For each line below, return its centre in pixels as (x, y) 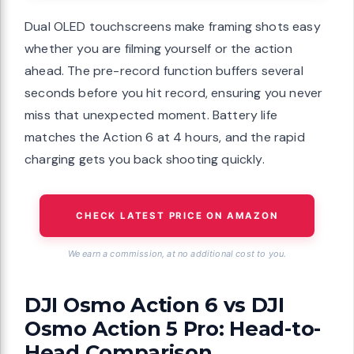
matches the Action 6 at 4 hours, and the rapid (165, 137)
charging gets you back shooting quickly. (145, 160)
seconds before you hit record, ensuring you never (174, 93)
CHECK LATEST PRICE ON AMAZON (177, 216)
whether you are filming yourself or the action (158, 49)
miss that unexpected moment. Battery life (151, 115)
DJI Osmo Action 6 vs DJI (154, 305)
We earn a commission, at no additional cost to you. (177, 254)
